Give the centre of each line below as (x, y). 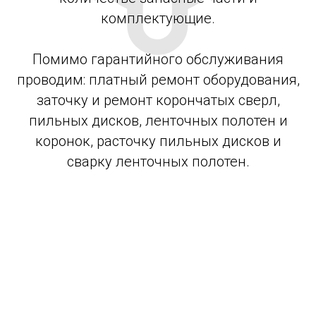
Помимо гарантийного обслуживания (158, 59)
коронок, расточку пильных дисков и (158, 141)
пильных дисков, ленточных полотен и (158, 121)
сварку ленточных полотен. (158, 162)
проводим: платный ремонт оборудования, (158, 80)
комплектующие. (158, 18)
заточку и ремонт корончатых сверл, (158, 100)
